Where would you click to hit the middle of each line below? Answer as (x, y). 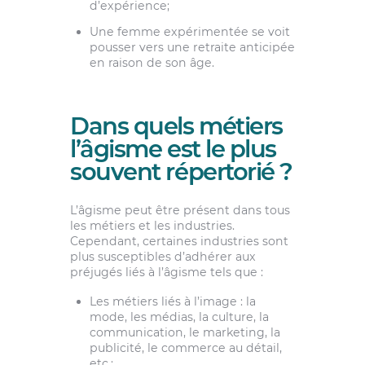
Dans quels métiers (176, 125)
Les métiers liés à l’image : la (172, 301)
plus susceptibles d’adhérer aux (163, 257)
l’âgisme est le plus (173, 148)
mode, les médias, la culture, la (179, 317)
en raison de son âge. (152, 62)
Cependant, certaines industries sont (179, 242)
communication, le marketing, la (185, 332)
